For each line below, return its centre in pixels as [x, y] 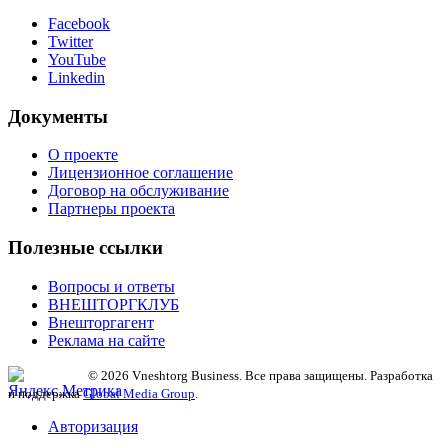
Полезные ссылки [85, 248]
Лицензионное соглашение [140, 173]
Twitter [70, 41]
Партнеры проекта [111, 209]
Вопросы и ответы [111, 286]
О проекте [83, 155]
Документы [58, 116]
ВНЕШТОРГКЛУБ [113, 304]
